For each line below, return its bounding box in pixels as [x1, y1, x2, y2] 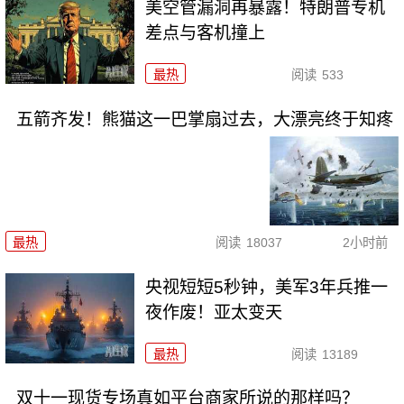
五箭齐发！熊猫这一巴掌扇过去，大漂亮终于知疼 [15, 110, 393, 130]
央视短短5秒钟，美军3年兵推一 [145, 277, 389, 297]
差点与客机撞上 [145, 23, 266, 43]
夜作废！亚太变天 [145, 302, 283, 322]
